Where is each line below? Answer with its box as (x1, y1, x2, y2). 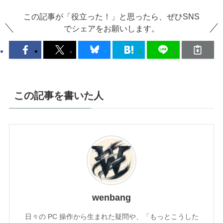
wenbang (92, 193, 131, 203)
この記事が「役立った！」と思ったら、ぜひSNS (23, 11, 200, 21)
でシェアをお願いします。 (64, 23, 159, 33)
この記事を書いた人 (13, 90, 104, 102)
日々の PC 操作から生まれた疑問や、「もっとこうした (24, 213, 199, 221)
